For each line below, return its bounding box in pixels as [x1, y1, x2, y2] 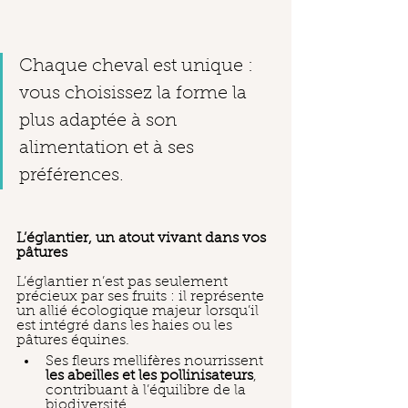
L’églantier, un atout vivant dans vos [16, 231, 270, 246]
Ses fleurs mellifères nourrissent [46, 354, 267, 369]
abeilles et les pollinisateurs [67, 369, 253, 383]
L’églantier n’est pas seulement [16, 275, 231, 290]
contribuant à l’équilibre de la [46, 383, 250, 398]
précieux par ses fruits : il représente [16, 290, 268, 304]
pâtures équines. [16, 333, 129, 348]
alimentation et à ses [19, 139, 199, 158]
